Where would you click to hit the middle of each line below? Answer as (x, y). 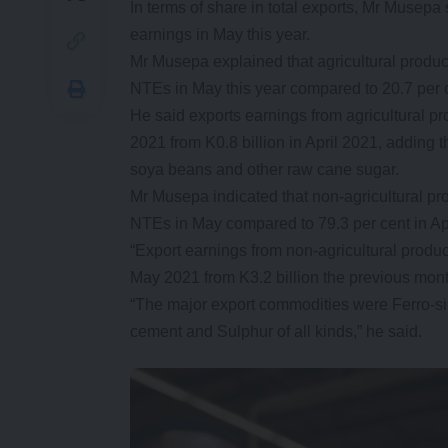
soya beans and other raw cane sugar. (264, 170)
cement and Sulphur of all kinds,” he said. (276, 332)
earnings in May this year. (220, 35)
